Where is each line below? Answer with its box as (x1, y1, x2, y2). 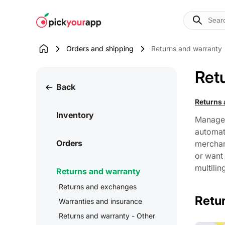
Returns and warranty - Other (59, 211, 155, 220)
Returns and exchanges (59, 182, 137, 191)
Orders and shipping (66, 44, 134, 53)
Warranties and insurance (59, 197, 142, 205)
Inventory (56, 110, 94, 120)
